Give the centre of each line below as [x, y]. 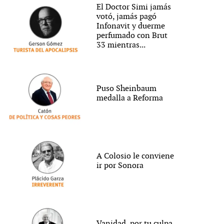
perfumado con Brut [132, 35]
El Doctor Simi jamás [134, 7]
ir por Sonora [120, 166]
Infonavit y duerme [131, 26]
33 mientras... [121, 45]
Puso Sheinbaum [127, 89]
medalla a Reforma [130, 98]
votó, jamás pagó [127, 16]
